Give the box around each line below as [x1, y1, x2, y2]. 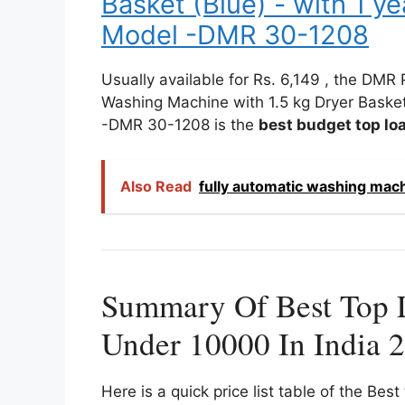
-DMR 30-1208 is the [101, 116, 259, 134]
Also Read [120, 176, 192, 195]
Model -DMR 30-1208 [101, 19, 369, 51]
